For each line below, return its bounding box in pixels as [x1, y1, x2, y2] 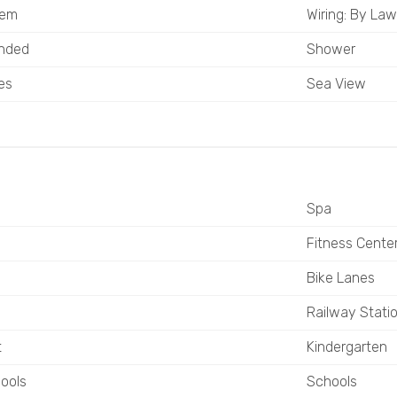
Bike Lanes [306, 269, 375, 286]
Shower [306, 41, 355, 58]
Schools [306, 373, 357, 390]
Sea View [306, 75, 366, 92]
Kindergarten [306, 339, 387, 355]
